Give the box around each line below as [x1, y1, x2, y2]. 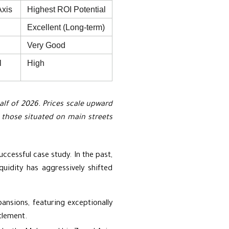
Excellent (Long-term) [27, 22, 105, 32]
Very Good [27, 40, 65, 50]
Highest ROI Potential [27, 4, 106, 14]
